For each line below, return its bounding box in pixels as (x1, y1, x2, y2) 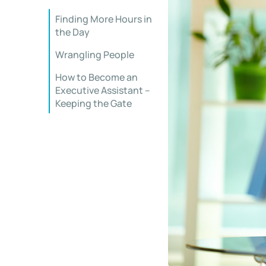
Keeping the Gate (55, 97, 132, 110)
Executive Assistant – (55, 84, 150, 97)
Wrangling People (55, 48, 134, 61)
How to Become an (55, 71, 138, 84)
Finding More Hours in (55, 12, 152, 26)
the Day (55, 26, 90, 39)
